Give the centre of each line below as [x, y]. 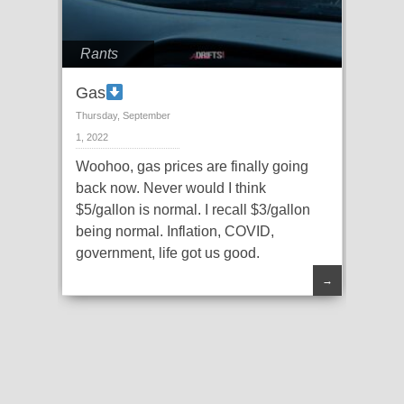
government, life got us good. [168, 253]
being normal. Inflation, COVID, [175, 232]
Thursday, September [123, 116]
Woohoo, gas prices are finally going [192, 167]
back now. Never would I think [171, 188]
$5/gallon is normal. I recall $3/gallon [193, 210]
